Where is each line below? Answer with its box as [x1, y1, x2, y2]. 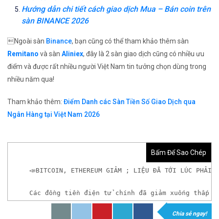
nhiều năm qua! [7, 75, 54, 83]
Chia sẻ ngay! [172, 210, 207, 217]
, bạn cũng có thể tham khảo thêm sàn [72, 37, 189, 45]
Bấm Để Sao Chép [151, 148, 206, 156]
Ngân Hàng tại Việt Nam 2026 [7, 110, 100, 118]
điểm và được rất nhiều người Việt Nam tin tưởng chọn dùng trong [7, 62, 206, 70]
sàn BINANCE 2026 [22, 16, 88, 25]
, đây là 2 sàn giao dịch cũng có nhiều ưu [83, 49, 204, 58]
